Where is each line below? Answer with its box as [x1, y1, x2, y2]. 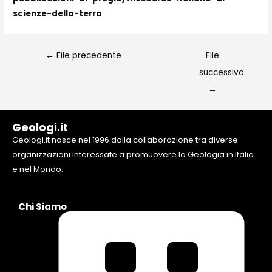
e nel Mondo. [12, 163, 63, 175]
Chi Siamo [18, 200, 67, 214]
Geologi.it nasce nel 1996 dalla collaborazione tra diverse [12, 134, 238, 146]
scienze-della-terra [13, 8, 103, 20]
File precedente [54, 50, 122, 62]
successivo [199, 67, 245, 79]
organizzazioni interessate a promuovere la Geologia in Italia [12, 148, 254, 160]
